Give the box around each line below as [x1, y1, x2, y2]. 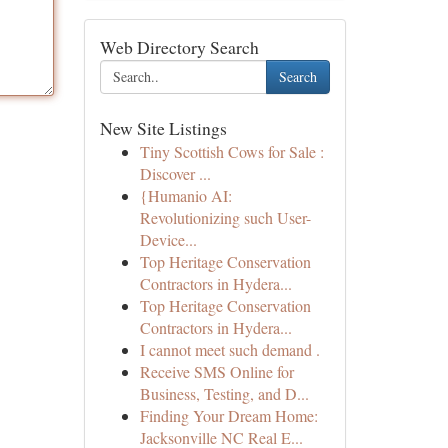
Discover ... [139, 163, 211, 184]
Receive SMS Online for [139, 361, 294, 382]
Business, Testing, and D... [139, 383, 309, 404]
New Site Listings [99, 116, 227, 140]
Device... [139, 229, 197, 250]
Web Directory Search [99, 35, 259, 59]
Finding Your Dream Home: [139, 405, 318, 426]
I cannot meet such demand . [139, 339, 320, 360]
